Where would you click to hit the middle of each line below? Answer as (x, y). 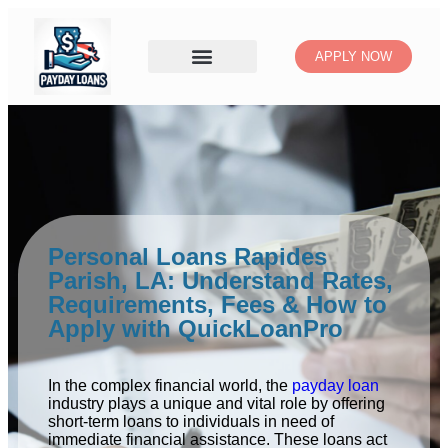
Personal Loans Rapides (187, 256)
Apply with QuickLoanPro (195, 328)
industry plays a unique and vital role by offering (216, 403)
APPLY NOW (354, 56)
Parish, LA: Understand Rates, (220, 280)
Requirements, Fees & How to (217, 304)
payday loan (335, 385)
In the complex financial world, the (170, 385)
